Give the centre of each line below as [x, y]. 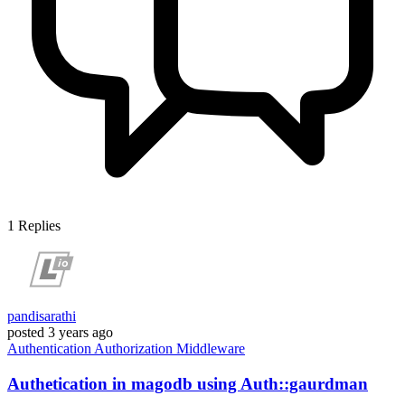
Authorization [135, 349]
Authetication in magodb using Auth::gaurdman [188, 383]
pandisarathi [42, 316]
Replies [39, 226]
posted [26, 333]
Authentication [51, 349]
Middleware [211, 349]
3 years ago [80, 333]
